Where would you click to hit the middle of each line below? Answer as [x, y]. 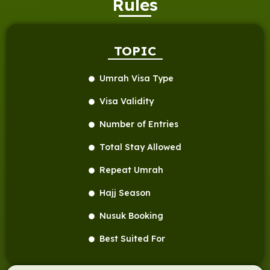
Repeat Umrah [131, 170]
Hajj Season [125, 193]
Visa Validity [126, 102]
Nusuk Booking [131, 216]
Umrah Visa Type [136, 79]
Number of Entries [139, 124]
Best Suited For [132, 239]
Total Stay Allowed [140, 147]
